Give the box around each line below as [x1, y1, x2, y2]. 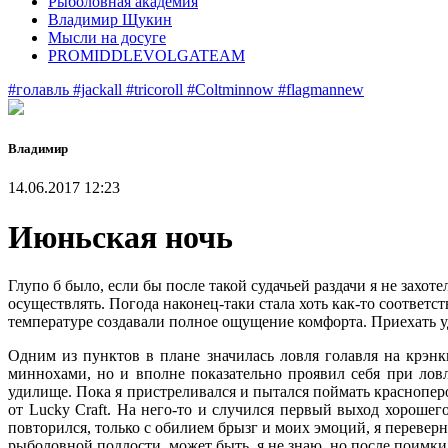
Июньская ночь [8, 218, 233, 255]
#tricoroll [126, 81, 187, 98]
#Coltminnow [187, 81, 278, 98]
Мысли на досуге [48, 29, 166, 46]
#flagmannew [278, 81, 364, 98]
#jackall [73, 81, 126, 98]
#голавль [8, 81, 73, 98]
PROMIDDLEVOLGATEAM [48, 47, 245, 64]
